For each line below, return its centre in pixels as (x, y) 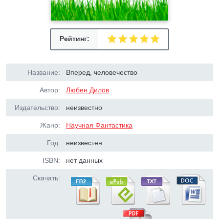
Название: (44, 72)
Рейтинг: (74, 39)
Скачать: (46, 178)
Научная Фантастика (99, 125)
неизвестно (84, 108)
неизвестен (84, 143)
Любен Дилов (88, 90)
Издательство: (37, 108)
